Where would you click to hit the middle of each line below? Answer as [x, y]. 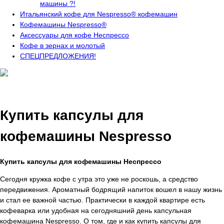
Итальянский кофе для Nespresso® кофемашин [99, 14]
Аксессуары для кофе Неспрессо [74, 35]
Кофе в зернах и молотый [62, 46]
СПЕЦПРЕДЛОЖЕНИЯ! [58, 56]
